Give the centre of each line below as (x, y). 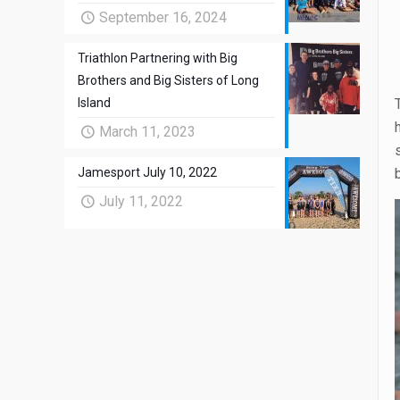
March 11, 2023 (148, 132)
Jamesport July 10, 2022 (147, 172)
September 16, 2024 (163, 17)
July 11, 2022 (142, 201)
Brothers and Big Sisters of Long (168, 80)
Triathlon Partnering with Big (158, 58)
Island (94, 103)
